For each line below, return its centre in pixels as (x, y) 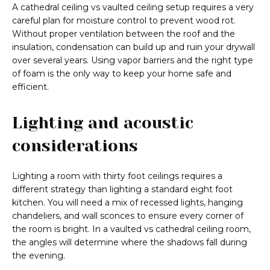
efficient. (30, 87)
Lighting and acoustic (103, 123)
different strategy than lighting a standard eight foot (122, 190)
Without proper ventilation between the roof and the (124, 34)
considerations (75, 146)
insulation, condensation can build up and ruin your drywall (133, 47)
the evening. (39, 256)
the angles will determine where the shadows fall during (130, 243)
